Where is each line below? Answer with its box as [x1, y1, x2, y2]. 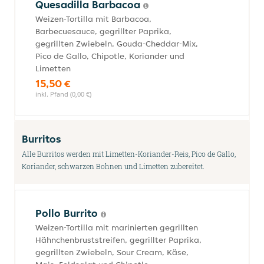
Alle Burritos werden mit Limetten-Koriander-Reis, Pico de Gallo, [22, 149, 236, 159]
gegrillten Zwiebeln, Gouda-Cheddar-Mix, [35, 38, 198, 49]
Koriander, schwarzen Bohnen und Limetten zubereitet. [22, 161, 204, 171]
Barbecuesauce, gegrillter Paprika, [35, 26, 171, 37]
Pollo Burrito [35, 206, 101, 220]
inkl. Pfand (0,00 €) [35, 90, 91, 98]
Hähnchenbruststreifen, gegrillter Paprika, [35, 235, 202, 245]
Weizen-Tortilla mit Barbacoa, [35, 14, 151, 24]
